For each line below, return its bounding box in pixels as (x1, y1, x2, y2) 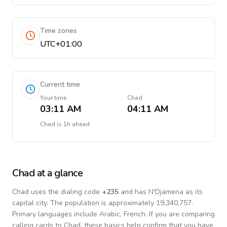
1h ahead (63, 120, 90, 128)
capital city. (12, 198, 48, 208)
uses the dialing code (29, 187, 102, 197)
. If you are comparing (145, 209, 215, 219)
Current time (40, 80, 80, 89)
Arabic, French (99, 209, 145, 219)
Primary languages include (12, 209, 99, 219)
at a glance (34, 166, 83, 180)
